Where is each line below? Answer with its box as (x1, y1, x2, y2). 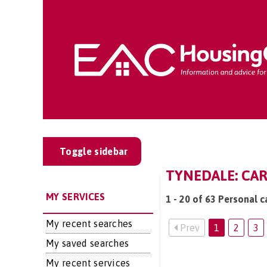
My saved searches (46, 238, 129, 249)
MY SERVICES (46, 191, 105, 202)
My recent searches (46, 218, 133, 229)
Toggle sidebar (60, 146, 128, 157)
